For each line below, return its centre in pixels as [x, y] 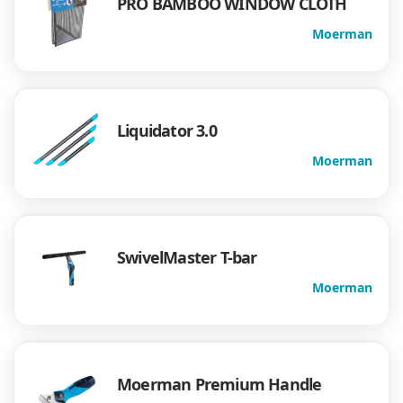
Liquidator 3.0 [167, 131]
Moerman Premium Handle [219, 385]
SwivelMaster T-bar [187, 258]
